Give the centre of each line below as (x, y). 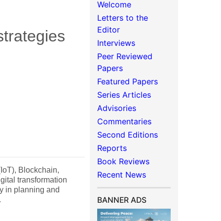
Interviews (116, 43)
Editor (109, 30)
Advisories (117, 108)
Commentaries (125, 121)
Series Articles (124, 95)
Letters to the (123, 18)
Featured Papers (128, 81)
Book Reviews (124, 161)
